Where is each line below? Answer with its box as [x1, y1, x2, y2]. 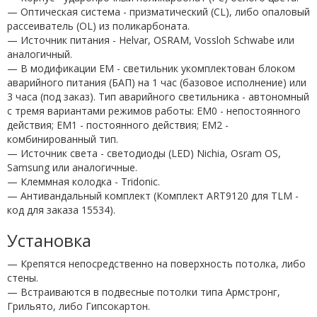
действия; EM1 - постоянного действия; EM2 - [7, 117, 229, 132]
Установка [7, 228, 91, 252]
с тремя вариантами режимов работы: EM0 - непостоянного [7, 103, 301, 117]
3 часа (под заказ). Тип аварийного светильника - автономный [7, 89, 309, 103]
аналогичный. [7, 47, 72, 61]
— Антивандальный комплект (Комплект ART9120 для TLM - [7, 188, 299, 202]
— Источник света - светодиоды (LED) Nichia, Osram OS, [7, 146, 281, 160]
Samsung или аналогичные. [7, 160, 137, 174]
